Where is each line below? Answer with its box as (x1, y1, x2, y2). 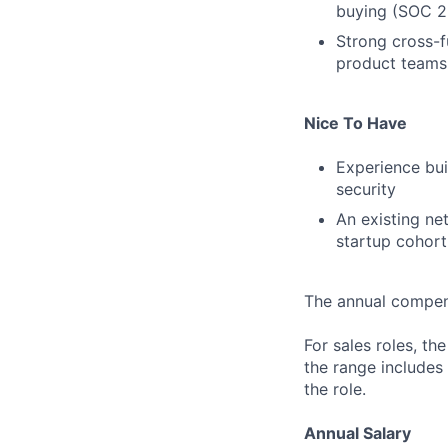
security (336, 179, 396, 199)
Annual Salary (304, 423, 411, 443)
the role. (304, 379, 366, 399)
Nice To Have (304, 113, 407, 133)
